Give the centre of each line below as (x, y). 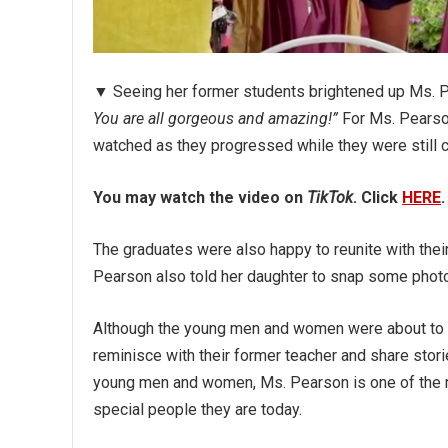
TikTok (330, 198)
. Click (377, 198)
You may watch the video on (200, 198)
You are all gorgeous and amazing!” (215, 119)
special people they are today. (197, 410)
